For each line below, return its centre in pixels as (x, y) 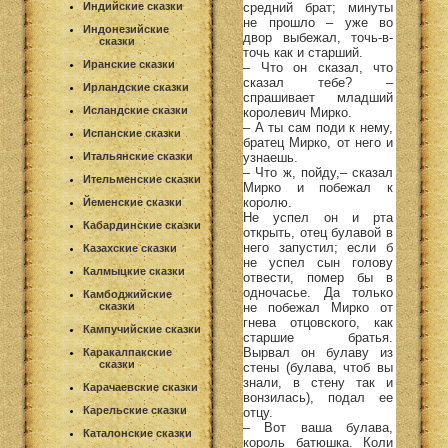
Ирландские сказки (136, 87)
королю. (267, 202)
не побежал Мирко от (318, 307)
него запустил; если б (318, 247)
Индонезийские (126, 29)
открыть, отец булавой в (318, 232)
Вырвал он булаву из (318, 352)
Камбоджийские (127, 294)
